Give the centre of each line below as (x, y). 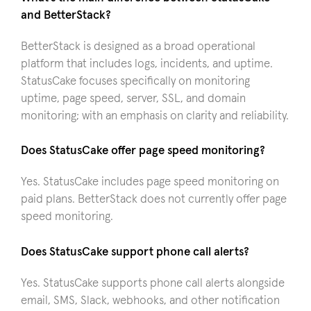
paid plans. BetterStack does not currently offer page (154, 200)
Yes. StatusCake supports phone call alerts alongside (153, 283)
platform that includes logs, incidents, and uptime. (147, 64)
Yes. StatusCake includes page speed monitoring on (150, 182)
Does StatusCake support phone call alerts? (135, 252)
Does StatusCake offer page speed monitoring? (143, 151)
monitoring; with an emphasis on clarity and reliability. (155, 116)
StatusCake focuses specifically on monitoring (135, 81)
